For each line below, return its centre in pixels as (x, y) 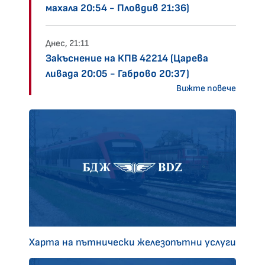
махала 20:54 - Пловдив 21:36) (117, 8)
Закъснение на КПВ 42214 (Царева (127, 59)
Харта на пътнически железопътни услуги (132, 242)
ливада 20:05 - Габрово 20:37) (117, 74)
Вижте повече (206, 89)
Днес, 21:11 (67, 44)
